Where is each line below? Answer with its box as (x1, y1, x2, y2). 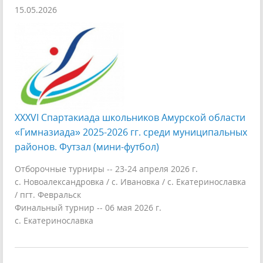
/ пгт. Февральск (15, 189, 81, 200)
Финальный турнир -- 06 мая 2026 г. (15, 202, 161, 213)
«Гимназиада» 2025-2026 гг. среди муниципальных (15, 126, 247, 139)
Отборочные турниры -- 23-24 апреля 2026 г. (15, 163, 198, 174)
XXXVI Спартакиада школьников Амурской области (15, 111, 245, 124)
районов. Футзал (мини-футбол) (15, 140, 159, 153)
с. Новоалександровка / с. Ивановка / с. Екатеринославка (15, 176, 246, 187)
